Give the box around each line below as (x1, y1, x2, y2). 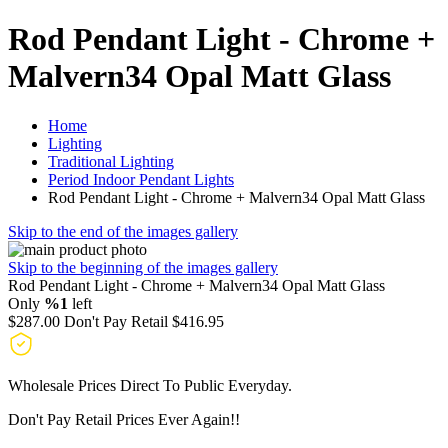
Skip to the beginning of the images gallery (8, 258, 278, 276)
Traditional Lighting (48, 152, 174, 170)
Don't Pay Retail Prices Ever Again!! (8, 410, 240, 428)
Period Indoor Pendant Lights (48, 170, 234, 188)
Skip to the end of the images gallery (8, 222, 238, 240)
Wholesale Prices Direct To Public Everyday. (8, 376, 292, 394)
